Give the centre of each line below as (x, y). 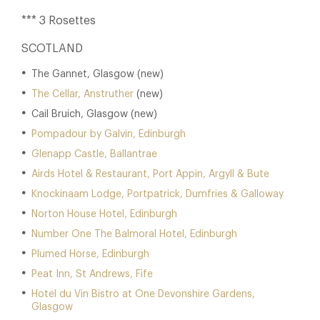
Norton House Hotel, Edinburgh (104, 214)
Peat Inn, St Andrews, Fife (92, 274)
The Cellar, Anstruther (82, 94)
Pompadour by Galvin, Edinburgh (109, 134)
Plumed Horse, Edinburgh (90, 254)
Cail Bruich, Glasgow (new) (94, 114)
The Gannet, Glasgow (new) (97, 74)
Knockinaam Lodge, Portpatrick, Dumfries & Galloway (157, 194)
